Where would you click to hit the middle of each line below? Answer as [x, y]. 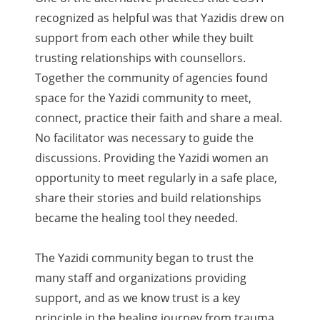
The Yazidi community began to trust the [145, 258]
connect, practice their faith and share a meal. [159, 118]
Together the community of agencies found [152, 78]
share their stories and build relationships [149, 198]
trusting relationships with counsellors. [141, 58]
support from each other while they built [145, 38]
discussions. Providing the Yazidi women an [152, 158]
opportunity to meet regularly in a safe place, [156, 178]
